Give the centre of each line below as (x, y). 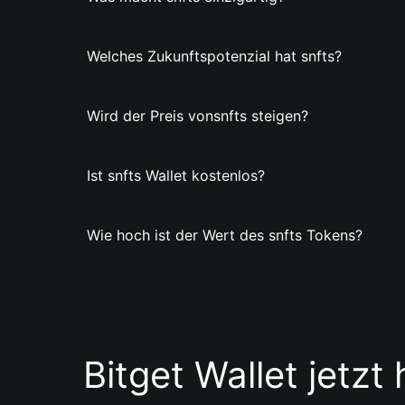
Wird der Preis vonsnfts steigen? (198, 116)
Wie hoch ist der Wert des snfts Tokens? (225, 235)
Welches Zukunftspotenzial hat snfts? (214, 56)
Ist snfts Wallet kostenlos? (176, 175)
